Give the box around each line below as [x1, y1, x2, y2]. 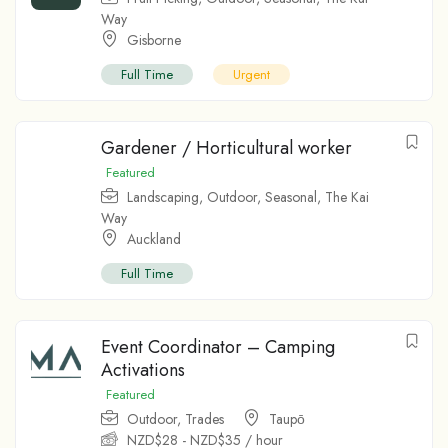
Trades [185, 408, 224, 429]
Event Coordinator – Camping [101, 333, 335, 360]
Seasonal [265, 186, 317, 207]
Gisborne [127, 29, 181, 50]
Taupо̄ [269, 408, 305, 429]
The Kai [325, 186, 369, 207]
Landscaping [127, 186, 199, 207]
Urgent [233, 64, 270, 84]
